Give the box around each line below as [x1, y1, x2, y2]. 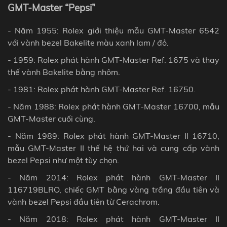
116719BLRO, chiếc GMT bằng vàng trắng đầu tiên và [8, 184, 219, 195]
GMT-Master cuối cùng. [8, 113, 95, 124]
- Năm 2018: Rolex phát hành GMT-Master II [8, 213, 219, 224]
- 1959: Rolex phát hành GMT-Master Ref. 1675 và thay [8, 54, 219, 65]
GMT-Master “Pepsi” [8, 2, 98, 14]
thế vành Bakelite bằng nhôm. [8, 66, 120, 77]
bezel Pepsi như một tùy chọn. [8, 155, 119, 165]
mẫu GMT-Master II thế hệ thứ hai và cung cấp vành [8, 142, 219, 153]
